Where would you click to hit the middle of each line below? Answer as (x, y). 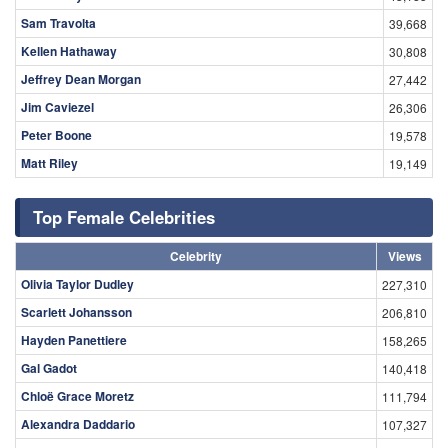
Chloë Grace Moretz (77, 395)
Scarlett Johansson (76, 311)
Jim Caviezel (57, 106)
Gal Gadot (49, 367)
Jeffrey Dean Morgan (81, 78)
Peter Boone (56, 134)
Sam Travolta (58, 22)
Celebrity (196, 255)
